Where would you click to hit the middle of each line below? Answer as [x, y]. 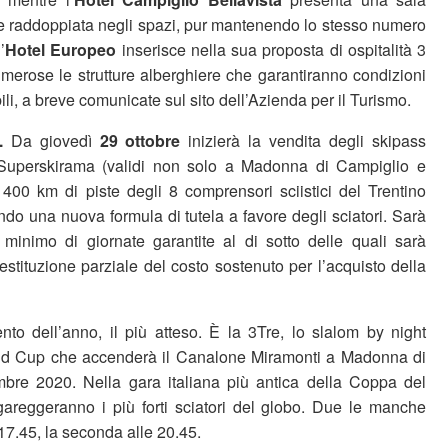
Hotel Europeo [61, 49]
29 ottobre [140, 140]
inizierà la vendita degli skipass [303, 140]
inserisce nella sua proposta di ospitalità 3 [271, 49]
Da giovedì [55, 140]
